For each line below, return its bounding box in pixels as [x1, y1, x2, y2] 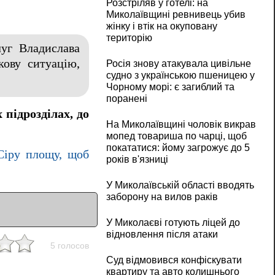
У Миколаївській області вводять [106, 180, 254, 191]
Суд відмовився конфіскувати [106, 255, 242, 266]
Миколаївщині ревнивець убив [106, 9, 246, 20]
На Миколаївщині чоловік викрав [106, 119, 256, 130]
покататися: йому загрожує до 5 [106, 142, 250, 153]
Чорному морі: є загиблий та [106, 82, 234, 93]
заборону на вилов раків [106, 192, 218, 203]
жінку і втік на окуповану [106, 21, 217, 32]
